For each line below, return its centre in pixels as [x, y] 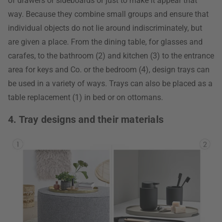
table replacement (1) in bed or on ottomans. [85, 97]
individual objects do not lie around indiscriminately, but [105, 28]
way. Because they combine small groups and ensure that [108, 14]
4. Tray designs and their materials [86, 119]
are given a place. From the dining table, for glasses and [105, 42]
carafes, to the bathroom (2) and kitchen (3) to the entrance [111, 56]
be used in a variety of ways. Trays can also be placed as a [110, 83]
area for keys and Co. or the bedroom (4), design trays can [109, 70]
